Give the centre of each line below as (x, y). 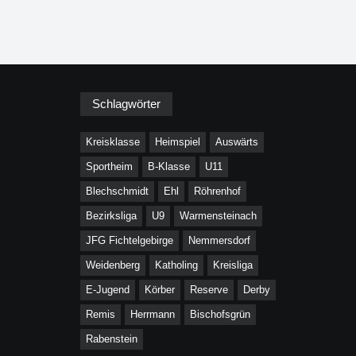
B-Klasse (169, 167)
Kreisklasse (113, 142)
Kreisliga (233, 265)
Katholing (176, 265)
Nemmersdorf (219, 241)
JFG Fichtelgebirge (130, 241)
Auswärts (237, 142)
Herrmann (153, 315)
